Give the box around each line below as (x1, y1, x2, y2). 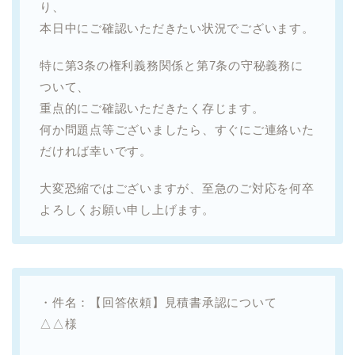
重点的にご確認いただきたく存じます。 (40, 101, 265, 115)
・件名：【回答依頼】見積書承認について (40, 295, 277, 309)
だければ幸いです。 (40, 143, 152, 158)
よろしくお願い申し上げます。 (40, 202, 215, 216)
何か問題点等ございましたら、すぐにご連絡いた (40, 122, 315, 136)
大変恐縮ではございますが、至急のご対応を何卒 (40, 181, 315, 195)
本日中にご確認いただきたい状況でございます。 (40, 21, 315, 35)
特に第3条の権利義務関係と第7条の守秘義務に (40, 58, 303, 72)
